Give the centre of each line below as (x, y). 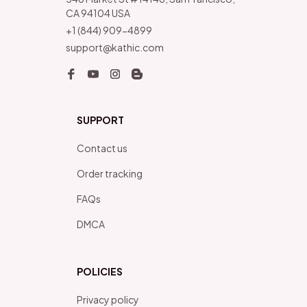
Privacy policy (108, 299)
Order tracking (110, 173)
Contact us (102, 148)
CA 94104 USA (98, 13)
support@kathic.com (115, 47)
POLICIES (100, 271)
